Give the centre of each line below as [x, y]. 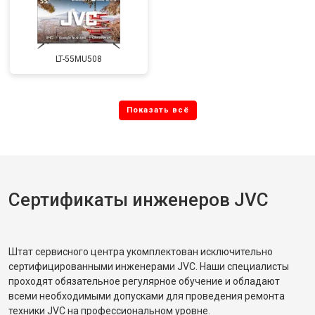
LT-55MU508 [79, 59]
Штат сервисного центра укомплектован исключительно [141, 252]
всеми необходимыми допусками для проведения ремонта [147, 296]
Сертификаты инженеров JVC [139, 200]
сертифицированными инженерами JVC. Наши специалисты [149, 266]
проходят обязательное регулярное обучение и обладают [144, 281]
